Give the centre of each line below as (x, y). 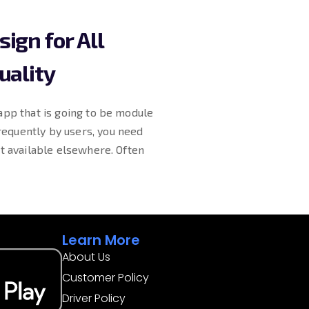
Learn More (101, 240)
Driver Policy (94, 298)
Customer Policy (106, 278)
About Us (87, 257)
